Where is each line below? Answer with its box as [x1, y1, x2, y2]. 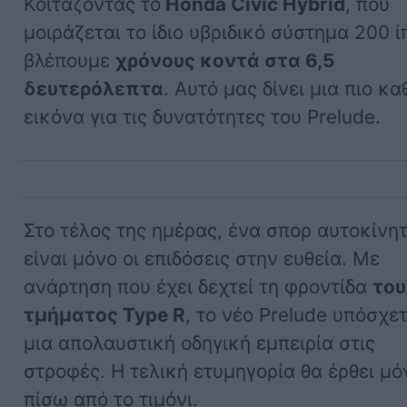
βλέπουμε [24, 49, 116, 73]
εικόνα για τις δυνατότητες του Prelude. [24, 105, 382, 129]
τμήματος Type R [24, 303, 186, 327]
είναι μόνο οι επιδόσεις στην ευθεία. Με [24, 247, 381, 271]
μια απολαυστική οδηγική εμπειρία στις [24, 332, 376, 355]
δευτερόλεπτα [24, 77, 164, 101]
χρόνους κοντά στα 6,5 [115, 49, 335, 73]
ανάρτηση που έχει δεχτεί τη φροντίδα [24, 275, 373, 299]
